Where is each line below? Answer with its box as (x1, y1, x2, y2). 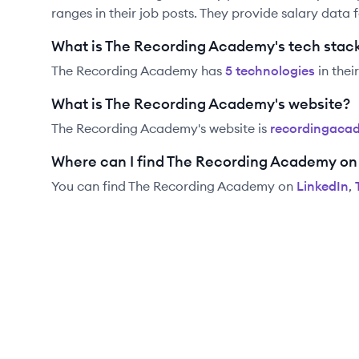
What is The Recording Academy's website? (51, 95, 350, 113)
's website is (198, 120, 267, 136)
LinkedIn (296, 178, 349, 194)
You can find (51, 178, 128, 194)
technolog (232, 63, 298, 79)
